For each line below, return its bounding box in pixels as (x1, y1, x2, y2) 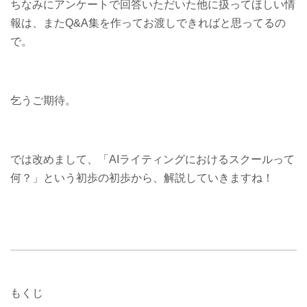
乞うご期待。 (10, 95, 76, 107)
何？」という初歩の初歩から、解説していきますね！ (10, 172, 273, 184)
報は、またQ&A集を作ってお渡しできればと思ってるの (10, 17, 286, 29)
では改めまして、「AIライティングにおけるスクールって (10, 153, 295, 166)
